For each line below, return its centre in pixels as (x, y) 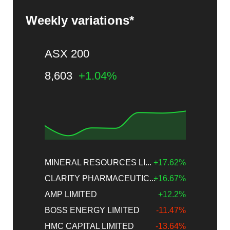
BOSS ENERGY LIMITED (92, 210)
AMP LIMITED (71, 195)
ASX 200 (67, 53)
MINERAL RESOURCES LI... (98, 163)
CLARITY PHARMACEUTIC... (100, 179)
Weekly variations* (80, 20)
